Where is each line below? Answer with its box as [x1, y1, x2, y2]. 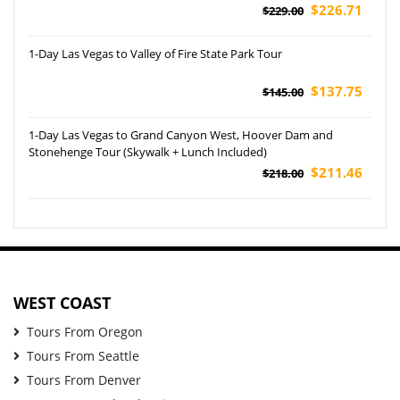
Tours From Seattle [27, 346, 139, 364]
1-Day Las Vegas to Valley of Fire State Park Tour [29, 45, 282, 62]
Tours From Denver [27, 371, 141, 388]
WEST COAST [13, 291, 111, 313]
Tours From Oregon [27, 322, 143, 340]
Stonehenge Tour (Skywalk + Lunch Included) [29, 143, 267, 160]
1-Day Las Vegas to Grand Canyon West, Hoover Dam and [29, 126, 333, 143]
